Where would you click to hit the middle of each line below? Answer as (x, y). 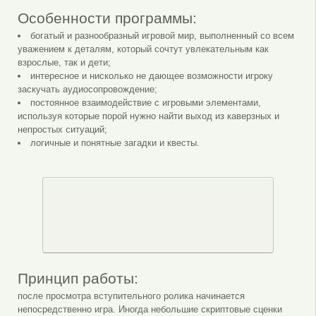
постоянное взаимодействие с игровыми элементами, (145, 102)
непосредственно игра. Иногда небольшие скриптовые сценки (150, 309)
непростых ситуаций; (62, 129)
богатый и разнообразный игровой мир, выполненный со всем (162, 35)
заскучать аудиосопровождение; (87, 89)
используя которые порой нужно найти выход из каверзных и (148, 116)
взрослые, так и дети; (64, 62)
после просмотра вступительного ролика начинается (131, 296)
